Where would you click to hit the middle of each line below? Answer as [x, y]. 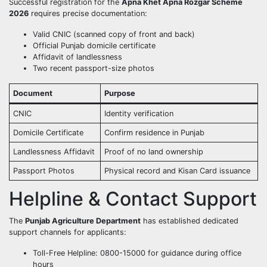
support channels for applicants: [68, 232]
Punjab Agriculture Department [83, 221]
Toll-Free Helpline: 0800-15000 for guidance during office [137, 253]
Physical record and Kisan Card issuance [178, 170]
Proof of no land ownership [154, 151]
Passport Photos [44, 170]
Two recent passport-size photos [94, 68]
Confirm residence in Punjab [155, 132]
